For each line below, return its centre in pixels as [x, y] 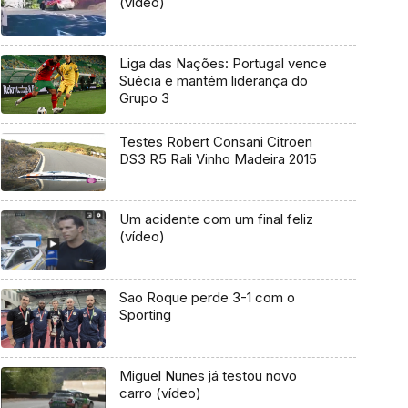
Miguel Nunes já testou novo [208, 375]
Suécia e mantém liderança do [213, 81]
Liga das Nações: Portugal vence [223, 64]
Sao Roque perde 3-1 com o [207, 298]
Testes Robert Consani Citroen [215, 141]
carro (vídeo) [160, 393]
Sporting [145, 315]
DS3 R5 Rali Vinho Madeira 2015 [218, 158]
